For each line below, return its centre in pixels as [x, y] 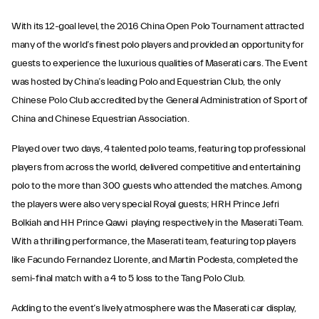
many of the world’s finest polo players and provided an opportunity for [158, 45]
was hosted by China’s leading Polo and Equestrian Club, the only [146, 82]
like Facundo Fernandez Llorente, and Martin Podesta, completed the [155, 260]
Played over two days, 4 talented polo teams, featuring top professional [158, 149]
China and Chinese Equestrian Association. [100, 119]
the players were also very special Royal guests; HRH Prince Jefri [146, 204]
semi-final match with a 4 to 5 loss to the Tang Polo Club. [132, 278]
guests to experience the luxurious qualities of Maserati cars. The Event [159, 63]
